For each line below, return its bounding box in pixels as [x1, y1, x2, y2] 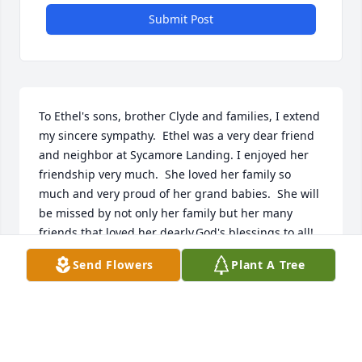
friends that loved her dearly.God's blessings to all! [39, 224, 314, 240]
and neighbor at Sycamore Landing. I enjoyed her [39, 146, 309, 162]
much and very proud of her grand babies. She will [39, 185, 319, 201]
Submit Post [149, 11, 213, 27]
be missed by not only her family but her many [39, 204, 293, 221]
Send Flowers [72, 257, 154, 272]
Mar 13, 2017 [39, 277, 109, 293]
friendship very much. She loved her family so [39, 166, 291, 182]
